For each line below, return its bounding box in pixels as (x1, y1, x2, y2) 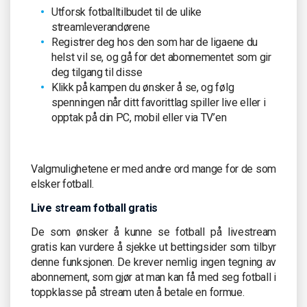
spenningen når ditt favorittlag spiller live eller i (51, 95, 266, 109)
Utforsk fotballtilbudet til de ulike (51, 5, 202, 19)
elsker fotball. (31, 177, 94, 191)
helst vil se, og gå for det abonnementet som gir (51, 50, 271, 64)
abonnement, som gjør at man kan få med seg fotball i (31, 270, 276, 284)
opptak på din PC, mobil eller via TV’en (51, 110, 227, 124)
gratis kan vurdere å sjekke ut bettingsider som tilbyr (31, 240, 276, 254)
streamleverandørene (51, 20, 150, 34)
